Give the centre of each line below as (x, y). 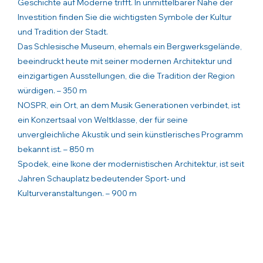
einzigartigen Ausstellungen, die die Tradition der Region (126, 75)
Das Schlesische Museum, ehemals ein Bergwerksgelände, (130, 46)
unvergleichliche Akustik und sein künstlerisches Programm (130, 134)
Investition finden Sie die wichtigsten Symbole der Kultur (125, 17)
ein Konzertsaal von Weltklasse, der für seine (103, 119)
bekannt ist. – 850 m (56, 149)
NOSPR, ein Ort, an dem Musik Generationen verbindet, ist (129, 105)
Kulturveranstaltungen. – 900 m (77, 193)
